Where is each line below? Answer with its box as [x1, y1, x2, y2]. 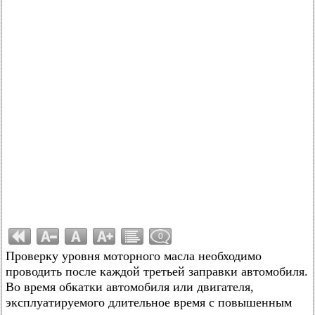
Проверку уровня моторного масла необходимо [6, 249, 262, 263]
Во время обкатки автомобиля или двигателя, [6, 280, 254, 294]
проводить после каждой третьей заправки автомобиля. [6, 264, 308, 278]
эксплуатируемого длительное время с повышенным [6, 295, 292, 309]
